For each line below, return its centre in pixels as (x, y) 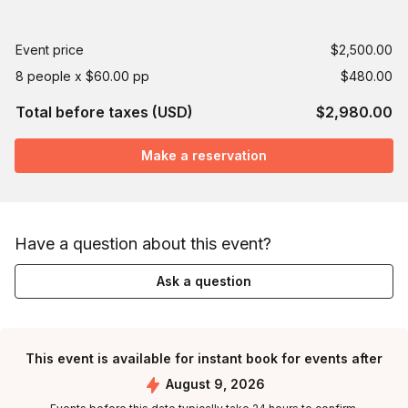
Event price (50, 50)
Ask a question (204, 281)
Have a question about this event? (143, 244)
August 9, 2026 (215, 384)
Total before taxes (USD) (104, 112)
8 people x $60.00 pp (82, 76)
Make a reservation (204, 155)
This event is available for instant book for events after (204, 358)
